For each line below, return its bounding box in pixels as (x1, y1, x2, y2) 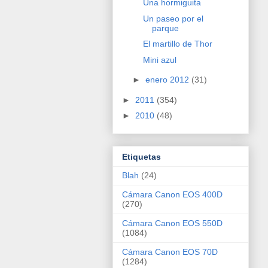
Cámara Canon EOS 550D (122, 218, 223, 228)
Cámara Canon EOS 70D (122, 246, 218, 257)
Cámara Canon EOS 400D (122, 189, 223, 199)
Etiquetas (122, 151, 161, 162)
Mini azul (142, 54, 176, 65)
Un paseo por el (142, 13, 203, 23)
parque (151, 23, 179, 33)
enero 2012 (145, 75, 191, 85)
